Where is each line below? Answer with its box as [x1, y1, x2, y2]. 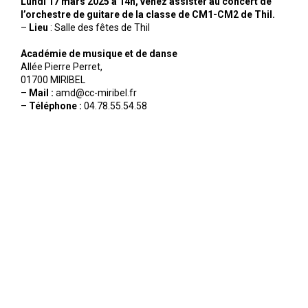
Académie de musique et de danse [21, 47, 177, 59]
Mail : [29, 87, 54, 98]
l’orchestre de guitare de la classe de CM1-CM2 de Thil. [21, 8, 275, 20]
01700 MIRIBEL [21, 74, 85, 85]
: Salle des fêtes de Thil [50, 21, 150, 33]
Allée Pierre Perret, [21, 60, 102, 72]
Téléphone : [29, 100, 82, 111]
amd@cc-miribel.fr [54, 87, 137, 98]
